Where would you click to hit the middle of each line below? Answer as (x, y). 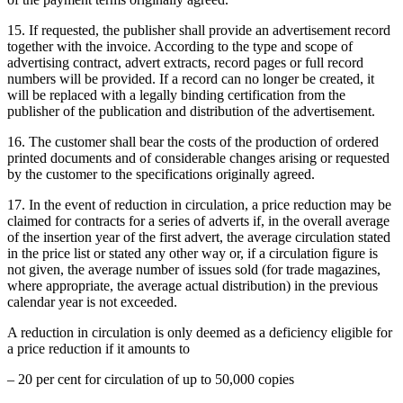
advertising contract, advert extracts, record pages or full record (185, 62)
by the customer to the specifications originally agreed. (161, 174)
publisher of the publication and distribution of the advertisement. (191, 111)
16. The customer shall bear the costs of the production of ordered (193, 141)
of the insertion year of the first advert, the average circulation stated (199, 237)
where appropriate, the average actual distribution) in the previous (193, 285)
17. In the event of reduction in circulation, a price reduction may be (199, 204)
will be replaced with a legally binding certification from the (176, 94)
